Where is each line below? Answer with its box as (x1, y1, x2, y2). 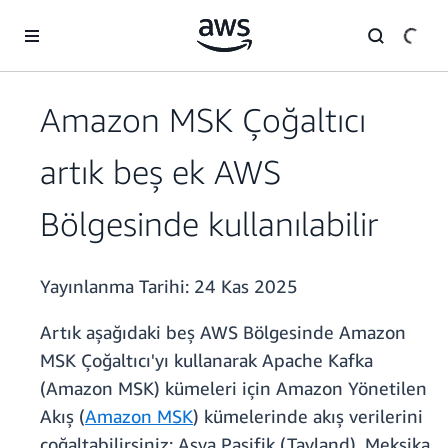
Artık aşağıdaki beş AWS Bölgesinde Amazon (40, 321, 406, 344)
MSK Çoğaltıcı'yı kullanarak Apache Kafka (40, 349, 373, 372)
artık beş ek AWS (40, 152, 281, 192)
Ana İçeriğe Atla (9, 11, 107, 28)
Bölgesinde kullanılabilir (40, 204, 378, 244)
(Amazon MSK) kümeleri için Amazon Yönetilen (40, 377, 427, 400)
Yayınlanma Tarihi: (40, 275, 194, 298)
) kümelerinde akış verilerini (193, 405, 423, 428)
